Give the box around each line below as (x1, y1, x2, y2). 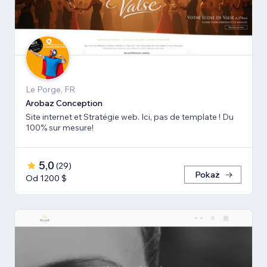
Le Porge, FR (26, 83, 75, 95)
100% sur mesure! (26, 122, 94, 133)
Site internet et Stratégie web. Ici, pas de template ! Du (26, 111, 234, 122)
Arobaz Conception (26, 97, 103, 108)
